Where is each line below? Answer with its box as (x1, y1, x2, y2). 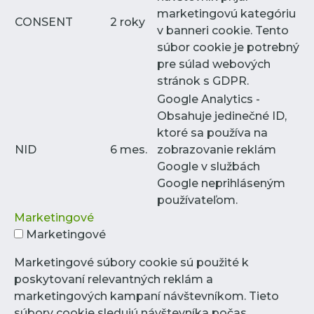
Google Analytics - (157, 92, 260, 106)
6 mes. (110, 142, 147, 156)
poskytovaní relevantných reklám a (14, 272, 213, 286)
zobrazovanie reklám (157, 142, 276, 156)
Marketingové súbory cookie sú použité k (14, 255, 249, 269)
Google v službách (157, 159, 260, 173)
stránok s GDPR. (157, 74, 249, 88)
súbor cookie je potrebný (157, 40, 299, 54)
